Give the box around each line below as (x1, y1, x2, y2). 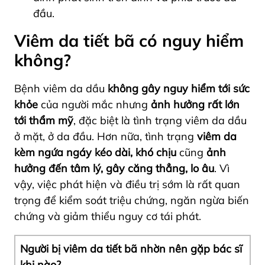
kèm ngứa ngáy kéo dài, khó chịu (14, 146, 176, 160)
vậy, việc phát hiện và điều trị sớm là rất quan (14, 177, 240, 192)
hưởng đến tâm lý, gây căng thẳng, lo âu (14, 161, 214, 176)
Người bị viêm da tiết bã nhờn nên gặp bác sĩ (20, 242, 242, 256)
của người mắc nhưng (38, 98, 151, 112)
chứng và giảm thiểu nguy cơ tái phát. (14, 209, 204, 224)
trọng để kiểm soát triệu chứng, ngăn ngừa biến (14, 193, 249, 208)
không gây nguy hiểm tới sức (108, 82, 250, 96)
